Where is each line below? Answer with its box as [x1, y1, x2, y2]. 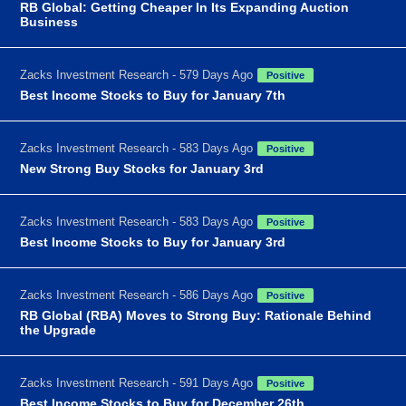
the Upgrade [20, 322, 97, 337]
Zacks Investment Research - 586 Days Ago [20, 287, 254, 302]
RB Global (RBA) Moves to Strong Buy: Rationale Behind [20, 307, 372, 323]
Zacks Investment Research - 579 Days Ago [20, 67, 254, 82]
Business [20, 14, 79, 29]
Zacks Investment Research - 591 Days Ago [20, 375, 254, 390]
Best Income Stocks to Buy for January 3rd [20, 234, 286, 249]
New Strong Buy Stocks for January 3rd [20, 160, 265, 176]
